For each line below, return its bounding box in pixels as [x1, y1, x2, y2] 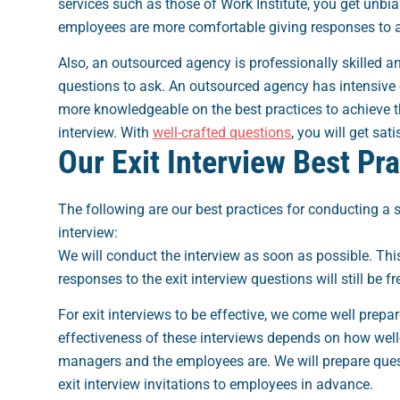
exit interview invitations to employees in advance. [57, 375, 373, 393]
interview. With [57, 123, 153, 141]
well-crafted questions [152, 123, 291, 141]
